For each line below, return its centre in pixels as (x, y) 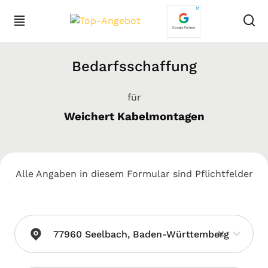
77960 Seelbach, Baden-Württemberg (141, 234)
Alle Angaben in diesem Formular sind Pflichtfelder (134, 174)
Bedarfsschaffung (134, 66)
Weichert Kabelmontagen (134, 117)
